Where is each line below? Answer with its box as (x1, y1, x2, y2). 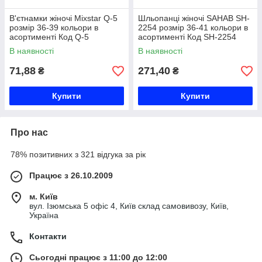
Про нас (11, 127, 48, 137)
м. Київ (29, 192, 58, 201)
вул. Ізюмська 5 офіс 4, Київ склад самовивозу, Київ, (29, 201, 229, 211)
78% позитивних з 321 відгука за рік (11, 150, 146, 159)
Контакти (29, 232, 67, 241)
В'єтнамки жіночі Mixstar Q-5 (9, 13, 118, 23)
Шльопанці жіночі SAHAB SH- (138, 13, 250, 23)
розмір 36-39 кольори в (9, 23, 98, 32)
